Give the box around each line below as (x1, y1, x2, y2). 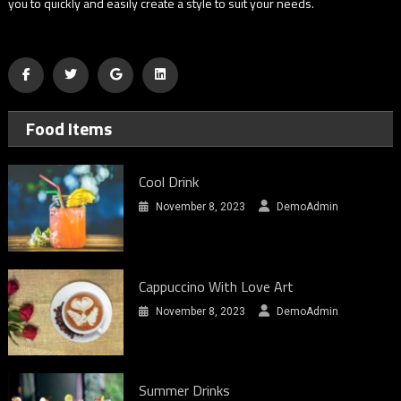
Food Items (26, 114, 113, 142)
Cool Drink (139, 170, 200, 192)
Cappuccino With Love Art (139, 275, 294, 297)
